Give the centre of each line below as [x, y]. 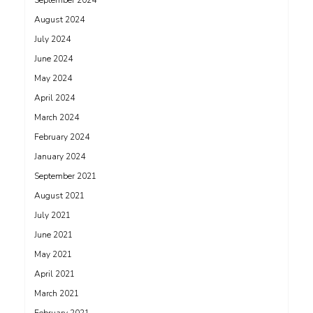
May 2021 [53, 254]
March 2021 [57, 293]
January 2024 [60, 156]
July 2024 [52, 39]
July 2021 [52, 215]
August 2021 [59, 196]
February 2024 [62, 137]
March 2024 [57, 117]
